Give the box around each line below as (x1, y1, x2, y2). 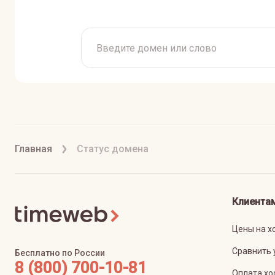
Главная (15, 143, 52, 155)
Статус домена (77, 143, 149, 155)
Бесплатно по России (15, 248, 105, 258)
